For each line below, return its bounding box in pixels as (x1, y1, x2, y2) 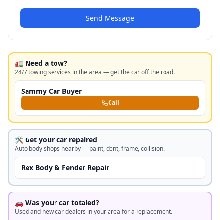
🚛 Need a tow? (15, 58, 67, 68)
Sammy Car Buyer (21, 86, 82, 96)
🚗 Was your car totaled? (15, 198, 99, 207)
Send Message (86, 13, 134, 23)
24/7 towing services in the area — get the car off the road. (15, 68, 175, 76)
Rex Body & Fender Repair (21, 163, 109, 172)
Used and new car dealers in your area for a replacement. (15, 207, 172, 216)
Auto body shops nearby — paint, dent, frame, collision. (15, 144, 165, 153)
